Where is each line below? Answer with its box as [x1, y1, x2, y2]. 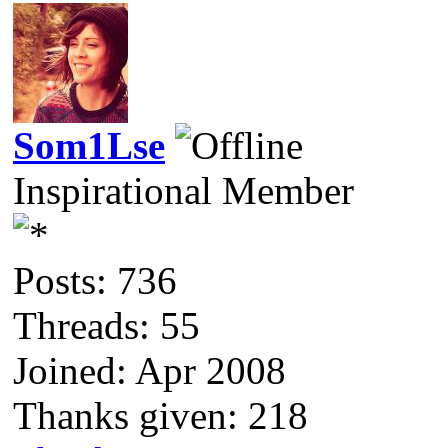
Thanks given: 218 [13, 393, 308, 437]
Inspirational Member [13, 168, 354, 212]
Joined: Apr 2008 [13, 348, 286, 392]
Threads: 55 [13, 303, 200, 347]
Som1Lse [13, 123, 165, 167]
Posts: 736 [13, 258, 177, 302]
